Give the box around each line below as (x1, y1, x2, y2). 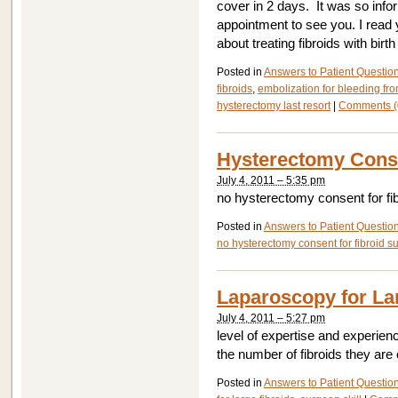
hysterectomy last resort (217, 99, 330, 112)
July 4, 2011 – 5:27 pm (217, 312, 325, 324)
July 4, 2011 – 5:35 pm (217, 174, 325, 187)
